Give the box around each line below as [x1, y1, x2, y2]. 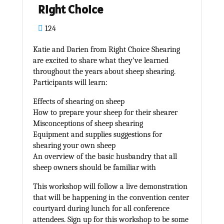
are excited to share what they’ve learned [32, 56, 168, 65]
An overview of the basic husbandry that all [32, 152, 177, 161]
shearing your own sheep [32, 141, 115, 150]
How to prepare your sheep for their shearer [32, 108, 177, 117]
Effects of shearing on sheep [32, 97, 124, 106]
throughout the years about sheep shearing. [32, 67, 175, 76]
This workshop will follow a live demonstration [32, 182, 187, 191]
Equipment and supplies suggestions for [32, 130, 162, 139]
